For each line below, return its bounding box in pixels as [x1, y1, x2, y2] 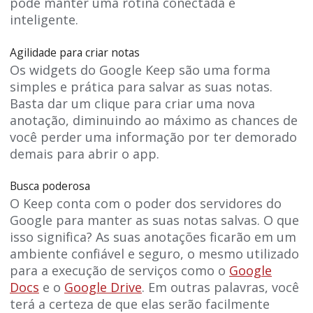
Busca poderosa [10, 178, 90, 194]
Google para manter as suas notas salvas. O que [10, 212, 299, 229]
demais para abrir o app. [10, 145, 159, 162]
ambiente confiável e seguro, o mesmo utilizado [10, 245, 299, 263]
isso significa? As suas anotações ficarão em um [10, 228, 296, 246]
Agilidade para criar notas [10, 44, 140, 60]
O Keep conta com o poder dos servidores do [10, 195, 282, 212]
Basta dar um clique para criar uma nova [10, 94, 255, 112]
